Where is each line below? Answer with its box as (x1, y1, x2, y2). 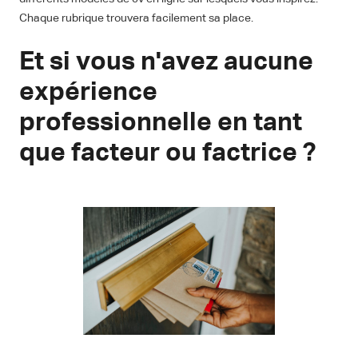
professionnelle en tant (19, 110, 302, 137)
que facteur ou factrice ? (19, 141, 316, 167)
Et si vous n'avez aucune (19, 50, 313, 76)
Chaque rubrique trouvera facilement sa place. (19, 13, 253, 25)
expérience (19, 80, 157, 106)
